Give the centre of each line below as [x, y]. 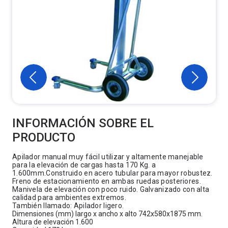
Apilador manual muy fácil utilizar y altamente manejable [108, 157]
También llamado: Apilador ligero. [68, 206]
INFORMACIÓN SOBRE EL [83, 123]
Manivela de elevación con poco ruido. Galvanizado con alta [111, 189]
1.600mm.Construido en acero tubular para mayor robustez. [112, 173]
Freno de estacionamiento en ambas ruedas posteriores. [107, 181]
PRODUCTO [44, 137]
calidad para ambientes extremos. [69, 197]
